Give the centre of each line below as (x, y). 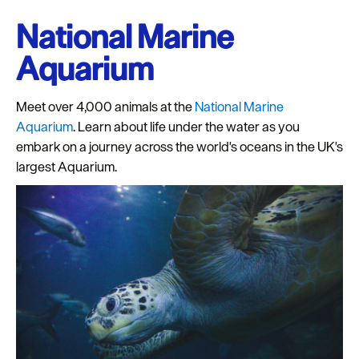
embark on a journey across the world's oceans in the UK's (179, 147)
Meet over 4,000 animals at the (105, 107)
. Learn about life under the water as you (186, 127)
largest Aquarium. (68, 167)
